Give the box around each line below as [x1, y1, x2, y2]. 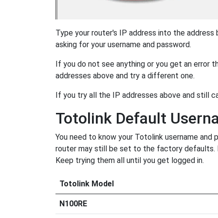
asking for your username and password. [55, 40, 191, 50]
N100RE [59, 199, 87, 209]
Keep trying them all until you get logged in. [55, 156, 204, 165]
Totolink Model [59, 179, 114, 189]
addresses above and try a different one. [55, 71, 195, 81]
